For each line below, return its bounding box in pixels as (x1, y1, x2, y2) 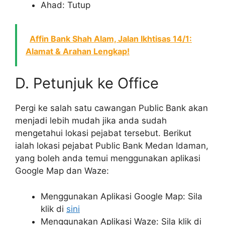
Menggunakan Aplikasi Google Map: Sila (41, 191, 202, 201)
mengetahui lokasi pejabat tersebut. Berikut (15, 128, 191, 139)
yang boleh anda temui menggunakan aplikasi (15, 153, 200, 164)
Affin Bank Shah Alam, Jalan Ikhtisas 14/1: (30, 34, 192, 44)
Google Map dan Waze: (15, 166, 109, 176)
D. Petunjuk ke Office (15, 74, 159, 92)
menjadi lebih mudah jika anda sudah (15, 116, 167, 126)
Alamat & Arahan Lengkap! (26, 46, 130, 57)
